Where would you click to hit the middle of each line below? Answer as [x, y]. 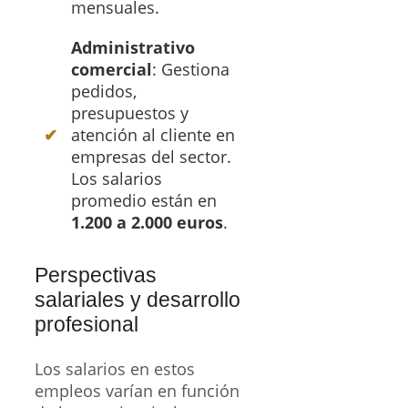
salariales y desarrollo [138, 299]
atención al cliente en [153, 134]
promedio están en [144, 200]
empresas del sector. [151, 156]
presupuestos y [130, 112]
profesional [87, 324]
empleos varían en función [137, 390]
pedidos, [104, 91]
